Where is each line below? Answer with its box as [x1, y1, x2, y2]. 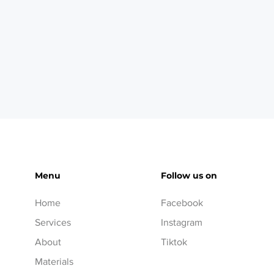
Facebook [160, 198, 203, 208]
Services [35, 217, 72, 228]
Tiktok [160, 237, 187, 247]
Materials [35, 256, 74, 267]
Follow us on [160, 170, 217, 181]
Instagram [160, 217, 202, 228]
